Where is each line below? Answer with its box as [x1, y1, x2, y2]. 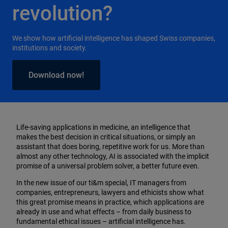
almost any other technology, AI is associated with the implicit [16, 152, 209, 160]
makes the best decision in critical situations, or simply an [16, 133, 195, 141]
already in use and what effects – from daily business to [16, 208, 191, 216]
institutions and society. [12, 44, 87, 52]
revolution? [12, 2, 112, 25]
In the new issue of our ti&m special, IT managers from [16, 179, 186, 187]
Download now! [28, 70, 84, 80]
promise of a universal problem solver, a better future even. [16, 162, 199, 170]
